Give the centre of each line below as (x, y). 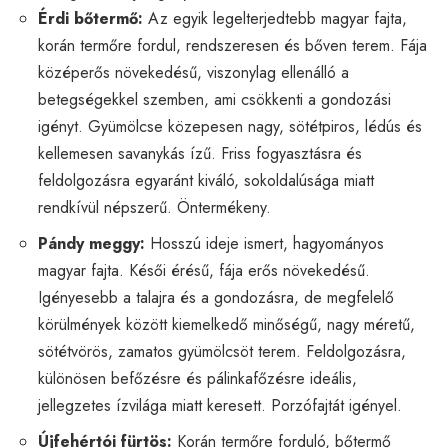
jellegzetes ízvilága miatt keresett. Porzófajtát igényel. (220, 405)
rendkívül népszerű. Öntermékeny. (154, 207)
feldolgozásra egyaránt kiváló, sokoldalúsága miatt (206, 180)
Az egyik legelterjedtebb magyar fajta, (275, 18)
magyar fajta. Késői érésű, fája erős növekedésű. (204, 270)
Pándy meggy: (91, 243)
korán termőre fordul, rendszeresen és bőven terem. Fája (232, 45)
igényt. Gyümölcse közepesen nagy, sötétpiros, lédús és (230, 126)
